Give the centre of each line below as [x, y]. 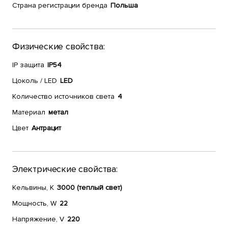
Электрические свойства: [65, 169]
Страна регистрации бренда [60, 5]
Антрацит [46, 128]
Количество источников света [63, 96]
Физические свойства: [59, 46]
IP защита [28, 65]
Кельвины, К [33, 188]
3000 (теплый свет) [90, 188]
